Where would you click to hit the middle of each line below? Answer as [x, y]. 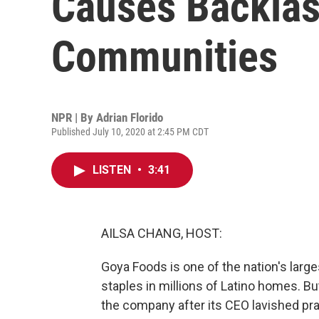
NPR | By [74, 117]
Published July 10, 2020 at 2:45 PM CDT [130, 132]
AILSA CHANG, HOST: [162, 233]
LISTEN [113, 170]
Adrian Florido [130, 117]
